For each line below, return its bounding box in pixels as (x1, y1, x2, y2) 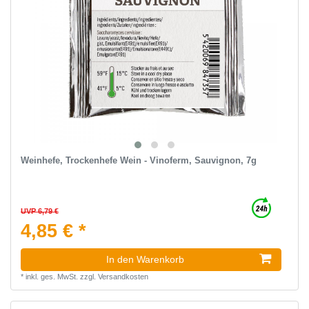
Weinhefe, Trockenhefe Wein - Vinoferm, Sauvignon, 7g (20, 155, 257, 166)
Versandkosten (97, 272, 148, 281)
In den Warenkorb (106, 254, 184, 266)
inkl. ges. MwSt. (25, 272, 78, 281)
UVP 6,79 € (20, 207, 59, 216)
